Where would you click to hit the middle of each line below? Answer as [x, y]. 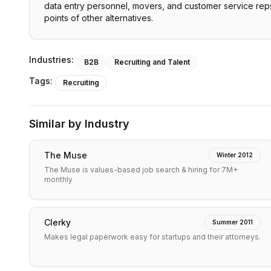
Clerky [57, 222]
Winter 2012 [235, 155]
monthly [58, 179]
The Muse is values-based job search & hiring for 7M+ [141, 170]
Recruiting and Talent [152, 62]
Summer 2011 [233, 222]
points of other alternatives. [99, 18]
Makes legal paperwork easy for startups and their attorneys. [152, 237]
